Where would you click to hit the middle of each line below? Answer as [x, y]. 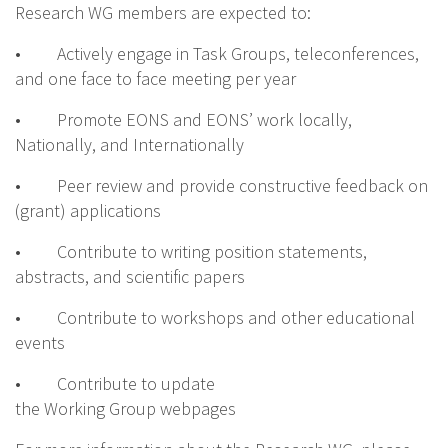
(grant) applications [88, 211]
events [40, 343]
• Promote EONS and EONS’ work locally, [183, 120]
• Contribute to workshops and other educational [215, 318]
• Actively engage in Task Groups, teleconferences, [217, 54]
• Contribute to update [115, 384]
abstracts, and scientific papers [130, 277]
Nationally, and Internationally [129, 145]
